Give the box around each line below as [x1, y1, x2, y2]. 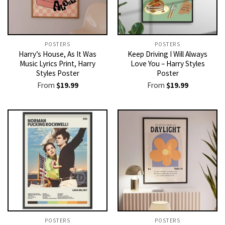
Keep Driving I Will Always [128, 49, 207, 59]
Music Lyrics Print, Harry [20, 59, 95, 69]
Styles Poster [36, 68, 79, 78]
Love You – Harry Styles [130, 59, 205, 69]
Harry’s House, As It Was [19, 49, 96, 59]
